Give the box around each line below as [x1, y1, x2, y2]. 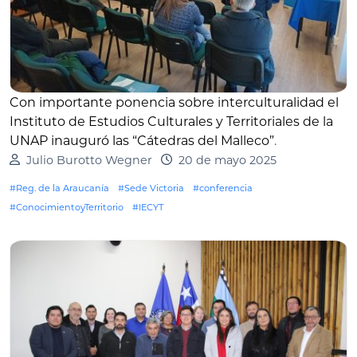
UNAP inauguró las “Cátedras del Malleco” [10, 132, 274, 148]
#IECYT [132, 201, 163, 213]
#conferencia [193, 182, 253, 194]
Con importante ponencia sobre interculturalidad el [10, 94, 339, 110]
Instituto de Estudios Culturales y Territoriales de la [10, 113, 333, 129]
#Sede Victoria [118, 182, 184, 194]
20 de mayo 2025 [178, 152, 277, 167]
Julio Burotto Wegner [25, 152, 152, 167]
